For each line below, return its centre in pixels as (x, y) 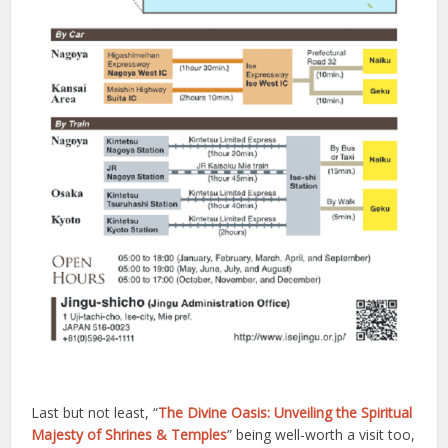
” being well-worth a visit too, (321, 435)
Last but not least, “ (95, 413)
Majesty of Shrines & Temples (129, 435)
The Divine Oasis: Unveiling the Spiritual (285, 413)
